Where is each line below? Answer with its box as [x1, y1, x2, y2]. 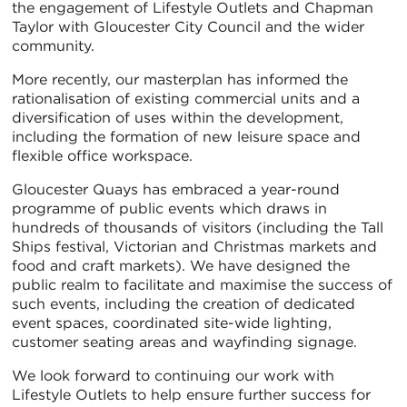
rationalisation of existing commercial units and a [12, 89, 360, 107]
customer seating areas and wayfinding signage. [12, 333, 357, 351]
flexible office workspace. [12, 146, 193, 164]
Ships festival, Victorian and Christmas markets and [12, 237, 377, 255]
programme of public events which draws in [12, 199, 327, 217]
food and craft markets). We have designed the [12, 256, 350, 274]
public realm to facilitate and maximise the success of [12, 275, 392, 293]
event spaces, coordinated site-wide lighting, [12, 313, 332, 332]
